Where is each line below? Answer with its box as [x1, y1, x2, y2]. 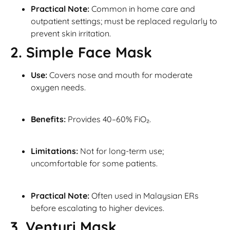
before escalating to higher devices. [31, 202, 164, 213]
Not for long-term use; [78, 146, 164, 157]
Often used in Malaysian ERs [89, 190, 199, 201]
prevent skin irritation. [31, 28, 111, 39]
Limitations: [31, 146, 78, 157]
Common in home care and [89, 3, 195, 14]
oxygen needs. [31, 82, 86, 92]
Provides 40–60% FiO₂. [66, 114, 151, 125]
